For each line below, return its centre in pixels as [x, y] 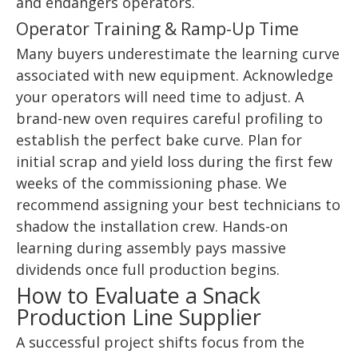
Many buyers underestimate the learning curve [178, 54]
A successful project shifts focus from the [160, 342]
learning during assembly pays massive [151, 248]
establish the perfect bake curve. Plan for [159, 140]
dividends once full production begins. [148, 270]
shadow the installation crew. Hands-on [152, 227]
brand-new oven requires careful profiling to [169, 119]
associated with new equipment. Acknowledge [175, 76]
